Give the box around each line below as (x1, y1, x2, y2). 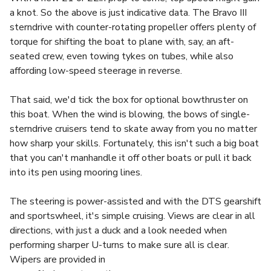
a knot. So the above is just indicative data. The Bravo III (10, 6, 247, 19)
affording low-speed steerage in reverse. (10, 64, 182, 77)
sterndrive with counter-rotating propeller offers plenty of (10, 21, 256, 34)
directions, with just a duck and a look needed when (10, 224, 227, 237)
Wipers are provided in (10, 253, 105, 266)
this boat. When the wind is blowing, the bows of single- (10, 108, 250, 121)
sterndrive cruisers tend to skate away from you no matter (10, 122, 257, 135)
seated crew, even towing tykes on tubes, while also (10, 50, 233, 63)
